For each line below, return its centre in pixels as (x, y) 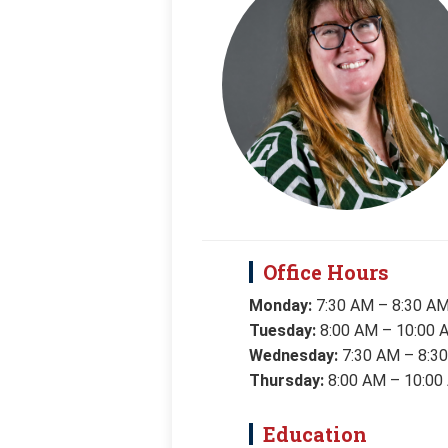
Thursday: (288, 380)
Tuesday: (282, 330)
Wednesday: (293, 355)
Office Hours (326, 272)
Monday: (280, 305)
